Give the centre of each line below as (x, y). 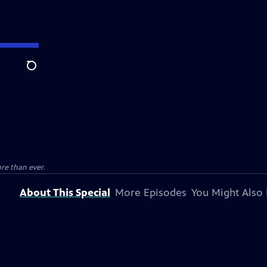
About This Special (65, 193)
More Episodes (151, 193)
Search (41, 72)
